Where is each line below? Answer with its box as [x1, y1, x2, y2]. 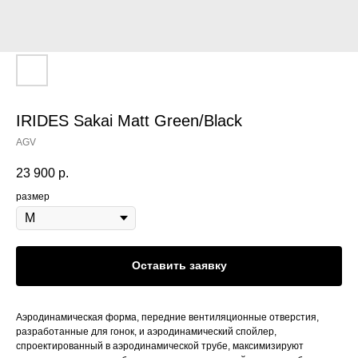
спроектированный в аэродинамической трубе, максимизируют [16, 340, 304, 352]
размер [16, 191, 50, 203]
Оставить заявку [131, 259, 227, 272]
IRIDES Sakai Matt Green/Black [16, 112, 242, 129]
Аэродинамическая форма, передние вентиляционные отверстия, [16, 311, 319, 323]
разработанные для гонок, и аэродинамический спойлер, [16, 325, 276, 337]
